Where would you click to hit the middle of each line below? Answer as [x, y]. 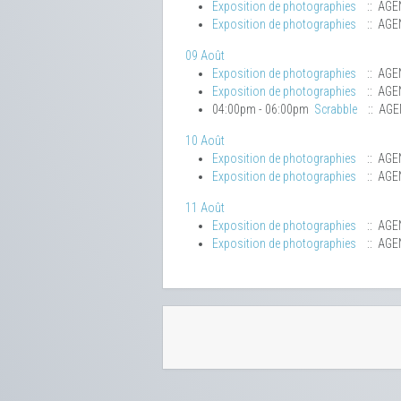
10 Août [205, 141]
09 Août [205, 56]
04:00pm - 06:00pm [263, 110]
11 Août [205, 208]
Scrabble [336, 110]
